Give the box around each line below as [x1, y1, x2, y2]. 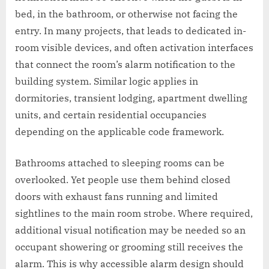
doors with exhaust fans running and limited [15, 190, 218, 202]
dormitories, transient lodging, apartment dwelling [15, 91, 247, 104]
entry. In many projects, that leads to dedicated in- [15, 24, 246, 37]
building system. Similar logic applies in [15, 74, 198, 87]
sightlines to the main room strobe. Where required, [15, 207, 253, 219]
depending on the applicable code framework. [15, 125, 224, 138]
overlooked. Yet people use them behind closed [15, 173, 231, 186]
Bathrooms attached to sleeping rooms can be [15, 156, 225, 169]
